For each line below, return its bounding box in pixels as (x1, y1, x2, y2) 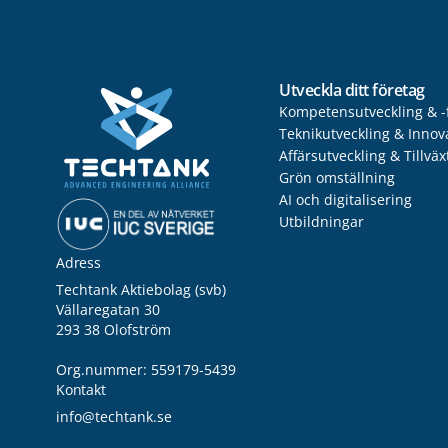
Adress (56, 253, 101, 273)
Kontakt (56, 380, 106, 400)
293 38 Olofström (56, 320, 171, 340)
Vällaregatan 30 (56, 300, 160, 320)
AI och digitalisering (279, 190, 412, 209)
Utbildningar (279, 212, 364, 231)
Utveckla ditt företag (279, 79, 425, 101)
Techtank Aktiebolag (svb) (56, 280, 226, 300)
